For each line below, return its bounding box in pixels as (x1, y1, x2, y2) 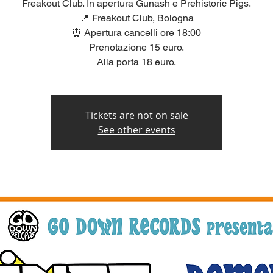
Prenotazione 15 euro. (89, 41, 184, 53)
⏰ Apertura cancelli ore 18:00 (72, 27, 201, 38)
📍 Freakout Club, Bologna (79, 12, 194, 24)
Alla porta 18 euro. (97, 56, 176, 68)
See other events (97, 123, 175, 136)
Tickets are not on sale (85, 108, 188, 122)
